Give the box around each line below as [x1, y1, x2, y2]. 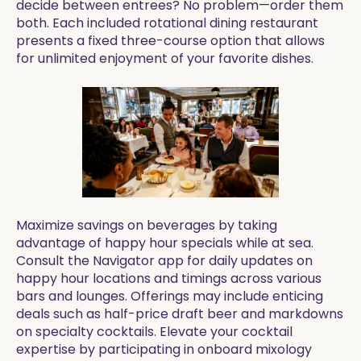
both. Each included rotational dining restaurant [16, 14, 318, 32]
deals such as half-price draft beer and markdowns [16, 305, 343, 323]
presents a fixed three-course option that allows [16, 31, 325, 50]
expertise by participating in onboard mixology [16, 340, 312, 359]
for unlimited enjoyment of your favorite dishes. [16, 49, 313, 68]
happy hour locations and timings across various [16, 269, 322, 288]
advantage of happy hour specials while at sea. [16, 234, 313, 252]
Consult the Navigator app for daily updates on [16, 251, 313, 270]
